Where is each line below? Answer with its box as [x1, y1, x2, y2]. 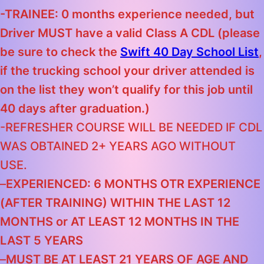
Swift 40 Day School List [120, 45, 259, 60]
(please [217, 26, 260, 41]
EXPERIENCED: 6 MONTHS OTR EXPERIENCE [6, 177, 260, 192]
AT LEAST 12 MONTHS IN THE [71, 214, 239, 229]
